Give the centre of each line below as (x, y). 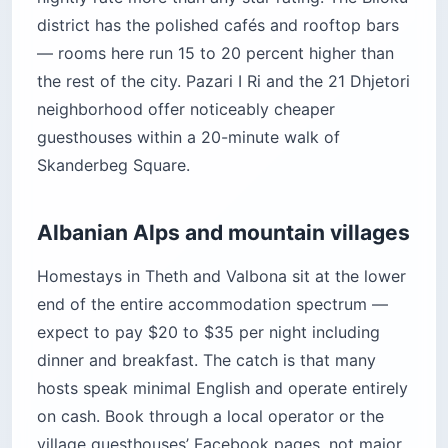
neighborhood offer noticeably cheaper (186, 108)
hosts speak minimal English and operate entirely (222, 387)
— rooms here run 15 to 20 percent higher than (215, 52)
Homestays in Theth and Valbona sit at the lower (221, 275)
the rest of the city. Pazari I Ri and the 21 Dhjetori (223, 80)
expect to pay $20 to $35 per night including (208, 331)
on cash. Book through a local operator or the (210, 415)
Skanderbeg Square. (113, 164)
